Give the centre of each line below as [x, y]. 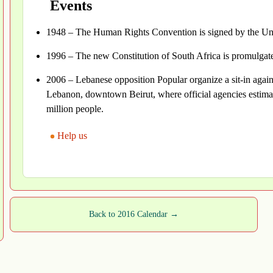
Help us [72, 136]
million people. [75, 109]
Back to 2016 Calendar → [134, 214]
